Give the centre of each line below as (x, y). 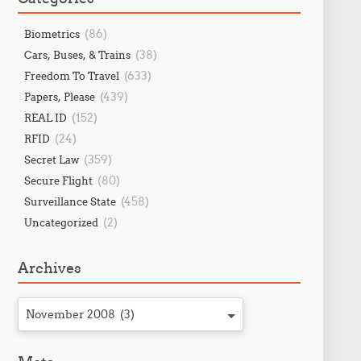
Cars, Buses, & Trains (77, 55)
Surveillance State (70, 201)
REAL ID (45, 118)
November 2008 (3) (80, 314)
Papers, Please (59, 97)
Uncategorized (61, 222)
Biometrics (52, 34)
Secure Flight (58, 180)
